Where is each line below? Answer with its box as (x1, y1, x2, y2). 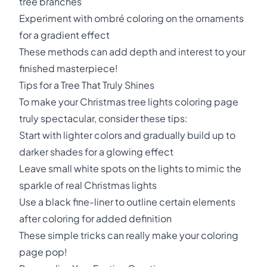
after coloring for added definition (19, 212, 172, 225)
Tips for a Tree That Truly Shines (19, 79, 154, 91)
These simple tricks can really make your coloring (19, 229, 238, 241)
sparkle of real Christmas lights (19, 179, 157, 191)
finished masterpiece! (19, 62, 118, 74)
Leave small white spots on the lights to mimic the (19, 162, 241, 175)
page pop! (19, 246, 67, 258)
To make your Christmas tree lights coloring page (19, 95, 238, 108)
